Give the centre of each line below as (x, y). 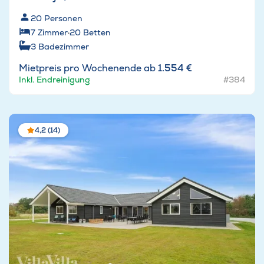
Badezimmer (64, 47)
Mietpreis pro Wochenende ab (88, 68)
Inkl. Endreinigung (55, 80)
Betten (97, 33)
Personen (63, 19)
